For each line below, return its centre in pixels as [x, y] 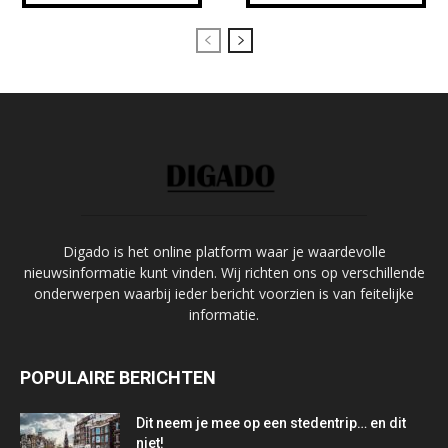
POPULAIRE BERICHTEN [118, 378]
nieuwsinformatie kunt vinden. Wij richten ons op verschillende [224, 273]
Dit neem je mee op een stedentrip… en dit [271, 423]
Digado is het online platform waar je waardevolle [224, 252]
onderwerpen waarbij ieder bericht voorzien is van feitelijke [224, 294]
